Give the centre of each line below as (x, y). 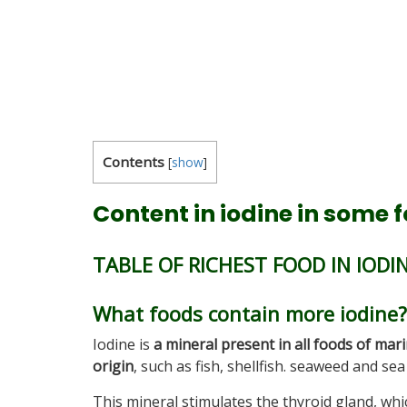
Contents (134, 162)
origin (113, 366)
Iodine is (123, 344)
